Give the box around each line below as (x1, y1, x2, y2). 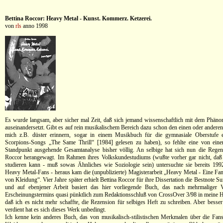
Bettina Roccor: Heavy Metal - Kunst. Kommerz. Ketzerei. (5, 15, 152, 22)
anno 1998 (21, 22, 48, 29)
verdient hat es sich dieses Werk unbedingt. (5, 206, 106, 213)
